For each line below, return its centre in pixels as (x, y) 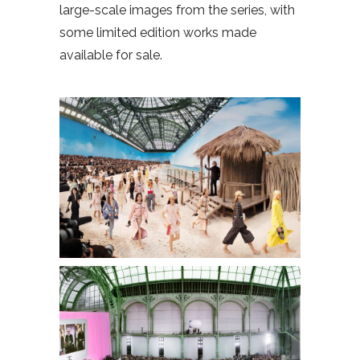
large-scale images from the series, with (177, 10)
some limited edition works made (158, 32)
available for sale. (111, 55)
